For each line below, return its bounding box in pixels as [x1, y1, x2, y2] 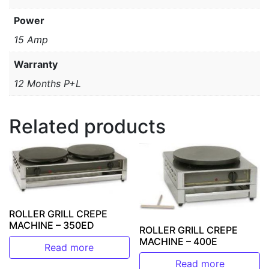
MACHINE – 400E [139, 235, 218, 248]
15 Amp [14, 33, 48, 46]
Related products [9, 114, 166, 138]
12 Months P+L [14, 77, 81, 89]
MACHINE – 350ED [9, 219, 94, 232]
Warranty [14, 58, 58, 70]
